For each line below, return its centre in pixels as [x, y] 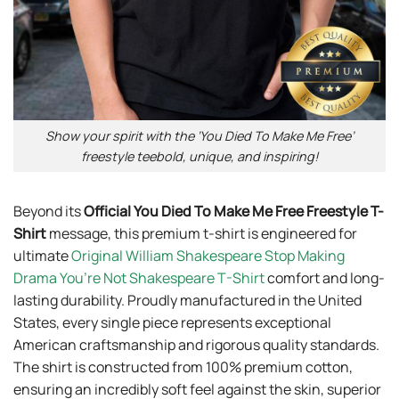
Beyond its [49, 211]
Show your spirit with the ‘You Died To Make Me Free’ [199, 135]
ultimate [42, 255]
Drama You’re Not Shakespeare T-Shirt [139, 277]
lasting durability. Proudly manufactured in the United [187, 300]
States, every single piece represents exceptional [172, 322]
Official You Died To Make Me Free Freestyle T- [234, 211]
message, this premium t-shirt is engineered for [203, 233]
